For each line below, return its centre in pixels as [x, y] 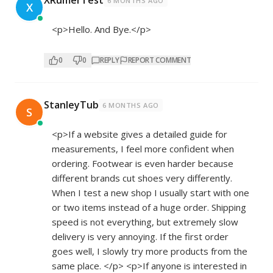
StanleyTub [71, 105]
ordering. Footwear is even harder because [143, 163]
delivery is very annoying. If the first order [140, 236]
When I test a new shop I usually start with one [151, 193]
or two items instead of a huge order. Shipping [149, 207]
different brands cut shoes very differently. [142, 178]
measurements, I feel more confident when [143, 149]
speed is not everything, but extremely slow [145, 222]
